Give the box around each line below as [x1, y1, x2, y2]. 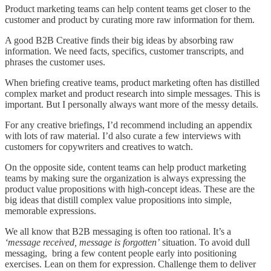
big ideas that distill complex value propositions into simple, [5, 194, 232, 205]
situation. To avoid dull [160, 237, 250, 247]
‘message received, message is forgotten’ [5, 237, 160, 247]
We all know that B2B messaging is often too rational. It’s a [5, 226, 231, 237]
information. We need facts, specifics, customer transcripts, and [5, 45, 244, 56]
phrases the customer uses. [5, 56, 108, 67]
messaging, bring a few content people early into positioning [5, 247, 237, 258]
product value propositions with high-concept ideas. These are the [5, 183, 255, 194]
